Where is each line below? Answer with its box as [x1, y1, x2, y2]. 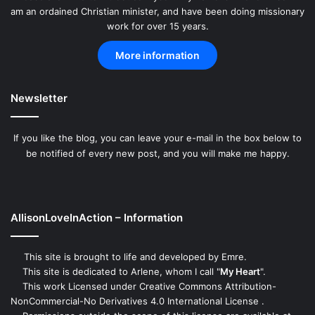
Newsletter [11, 91, 67, 105]
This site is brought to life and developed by [21, 250, 221, 262]
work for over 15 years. [106, 20, 209, 32]
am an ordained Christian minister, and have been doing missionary [11, 5, 304, 17]
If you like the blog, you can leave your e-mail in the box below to [13, 131, 302, 143]
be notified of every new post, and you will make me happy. [25, 147, 290, 159]
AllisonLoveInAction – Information [11, 210, 183, 224]
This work [20, 280, 68, 292]
